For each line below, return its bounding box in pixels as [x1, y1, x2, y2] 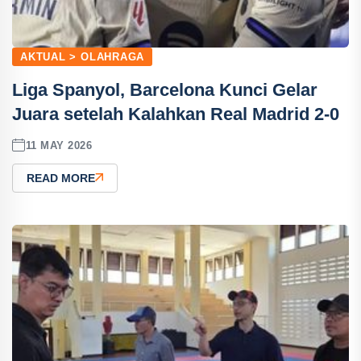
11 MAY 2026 [25, 139, 93, 151]
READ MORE [27, 172, 95, 185]
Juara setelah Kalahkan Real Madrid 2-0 [12, 104, 339, 124]
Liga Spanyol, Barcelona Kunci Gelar [12, 80, 317, 100]
